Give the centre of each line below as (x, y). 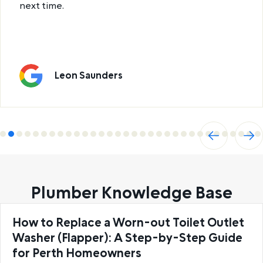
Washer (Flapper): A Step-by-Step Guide (127, 238)
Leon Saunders (89, 75)
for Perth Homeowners (77, 253)
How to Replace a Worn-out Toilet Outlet (128, 223)
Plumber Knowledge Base (131, 193)
